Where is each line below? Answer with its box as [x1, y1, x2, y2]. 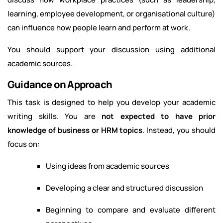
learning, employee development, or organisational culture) [7, 8, 216, 19]
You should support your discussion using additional [7, 44, 216, 55]
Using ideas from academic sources [46, 161, 169, 172]
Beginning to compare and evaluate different [46, 205, 216, 216]
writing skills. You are [7, 111, 102, 122]
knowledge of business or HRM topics [7, 125, 143, 136]
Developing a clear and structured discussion [46, 183, 203, 194]
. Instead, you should [142, 125, 216, 136]
